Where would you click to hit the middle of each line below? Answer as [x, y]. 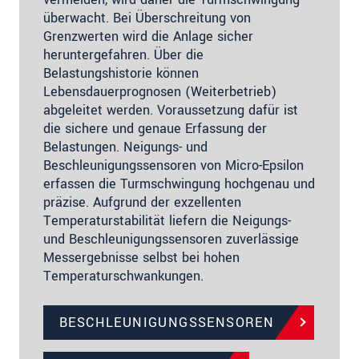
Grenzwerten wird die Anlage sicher [148, 36]
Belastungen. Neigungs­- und [125, 147]
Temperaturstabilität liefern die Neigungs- [167, 220]
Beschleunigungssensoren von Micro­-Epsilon [173, 165]
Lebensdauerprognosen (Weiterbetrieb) [160, 91]
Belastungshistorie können [121, 73]
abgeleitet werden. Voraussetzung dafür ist [171, 110]
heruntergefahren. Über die [123, 54]
